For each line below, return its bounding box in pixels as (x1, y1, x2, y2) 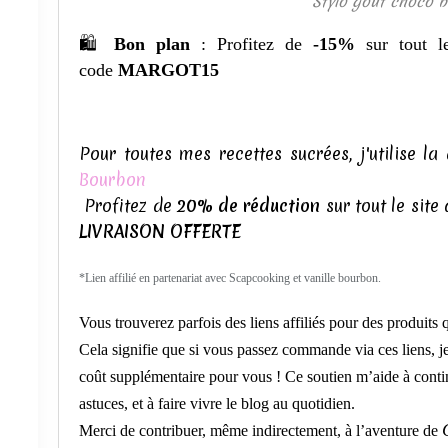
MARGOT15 (118, 59, 219, 80)
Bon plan (114, 33, 190, 54)
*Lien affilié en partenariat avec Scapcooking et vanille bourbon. (79, 270, 381, 285)
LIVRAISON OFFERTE (79, 219, 241, 243)
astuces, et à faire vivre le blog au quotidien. (79, 394, 355, 412)
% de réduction (196, 193, 321, 217)
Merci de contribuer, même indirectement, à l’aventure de (79, 421, 438, 439)
